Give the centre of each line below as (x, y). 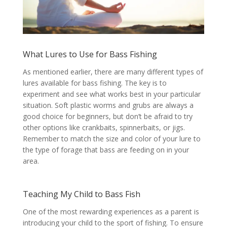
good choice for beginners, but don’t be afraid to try (107, 116)
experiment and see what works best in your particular (111, 94)
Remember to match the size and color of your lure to (111, 139)
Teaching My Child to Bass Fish (81, 194)
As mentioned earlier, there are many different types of (113, 72)
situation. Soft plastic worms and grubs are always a (108, 105)
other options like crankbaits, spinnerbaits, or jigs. (104, 127)
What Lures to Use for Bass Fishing (90, 54)
